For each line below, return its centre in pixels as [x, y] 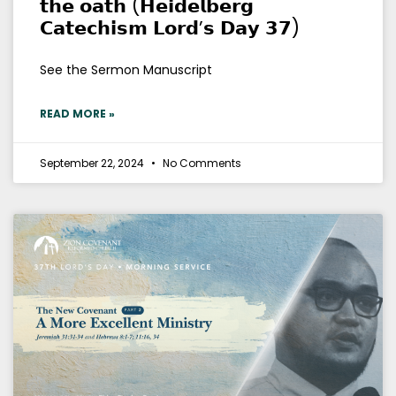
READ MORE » [77, 114]
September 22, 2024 [93, 164]
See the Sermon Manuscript [126, 70]
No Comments [201, 164]
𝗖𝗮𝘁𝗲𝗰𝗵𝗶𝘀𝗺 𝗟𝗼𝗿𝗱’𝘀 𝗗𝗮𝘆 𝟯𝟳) [170, 28]
